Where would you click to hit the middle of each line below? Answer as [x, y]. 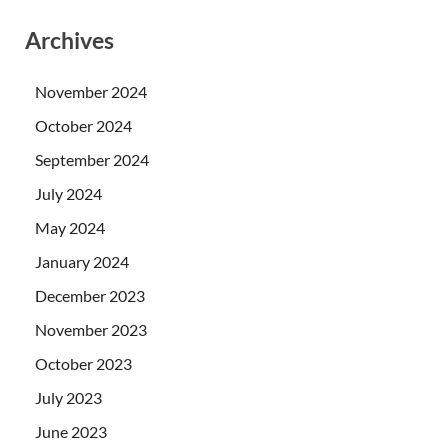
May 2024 [70, 228]
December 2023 [90, 296]
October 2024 [83, 126]
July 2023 [68, 398]
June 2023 [71, 432]
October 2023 [83, 364]
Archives [69, 39]
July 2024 [68, 194]
